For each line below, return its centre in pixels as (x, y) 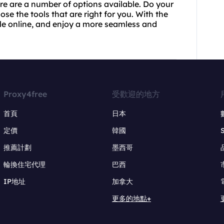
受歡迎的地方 (136, 94)
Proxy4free (25, 94)
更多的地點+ (131, 198)
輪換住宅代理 (25, 164)
